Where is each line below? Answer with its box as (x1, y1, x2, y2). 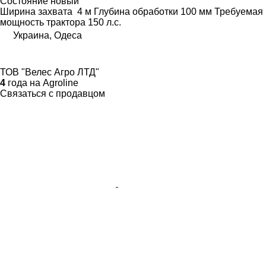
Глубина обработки (94, 7, 178, 17)
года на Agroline (5, 78, 78, 88)
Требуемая (214, 7, 263, 17)
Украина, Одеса (13, 30, 82, 41)
